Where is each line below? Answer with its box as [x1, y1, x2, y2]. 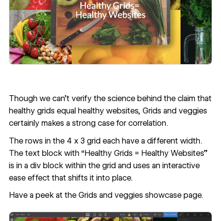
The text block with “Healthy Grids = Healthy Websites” [8, 148, 208, 158]
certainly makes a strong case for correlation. [8, 118, 168, 128]
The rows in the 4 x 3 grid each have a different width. [8, 136, 202, 146]
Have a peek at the [8, 190, 78, 200]
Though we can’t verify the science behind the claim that [8, 94, 212, 104]
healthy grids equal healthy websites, [8, 106, 143, 116]
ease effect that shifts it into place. [8, 173, 133, 183]
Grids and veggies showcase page [78, 190, 201, 200]
